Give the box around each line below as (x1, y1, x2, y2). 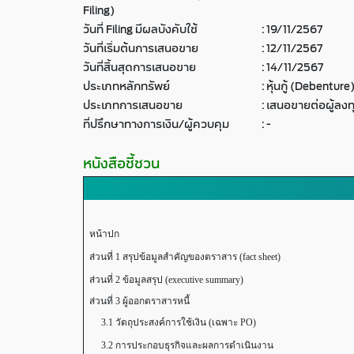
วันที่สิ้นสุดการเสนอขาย (83, 58, 196, 77)
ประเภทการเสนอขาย (83, 96, 183, 115)
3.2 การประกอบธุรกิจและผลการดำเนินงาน (89, 340, 273, 351)
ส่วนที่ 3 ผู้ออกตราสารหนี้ (89, 296, 190, 307)
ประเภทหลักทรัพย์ (83, 77, 170, 96)
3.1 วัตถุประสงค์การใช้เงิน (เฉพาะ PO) (89, 317, 256, 328)
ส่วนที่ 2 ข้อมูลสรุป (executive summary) (89, 274, 243, 285)
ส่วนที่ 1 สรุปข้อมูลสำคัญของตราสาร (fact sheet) (89, 251, 281, 262)
